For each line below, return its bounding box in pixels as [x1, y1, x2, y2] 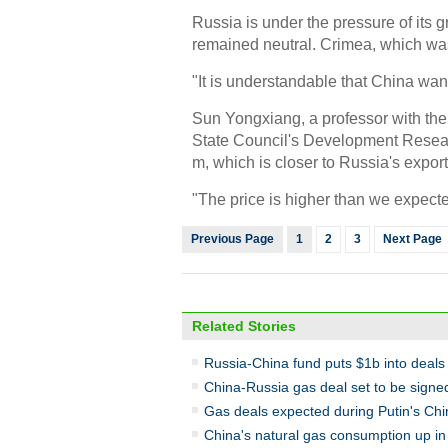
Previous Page [191, 232, 274, 246]
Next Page [383, 232, 442, 246]
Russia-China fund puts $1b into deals [204, 355, 445, 371]
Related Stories [192, 318, 296, 334]
